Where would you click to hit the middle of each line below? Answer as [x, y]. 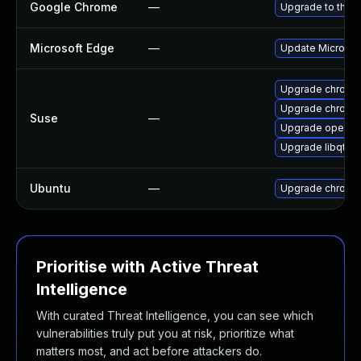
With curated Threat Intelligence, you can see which [175, 315]
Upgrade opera [317, 128]
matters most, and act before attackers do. [149, 351]
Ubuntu [50, 188]
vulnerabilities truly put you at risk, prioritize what [165, 333]
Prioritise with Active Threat [147, 267]
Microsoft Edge [72, 48]
